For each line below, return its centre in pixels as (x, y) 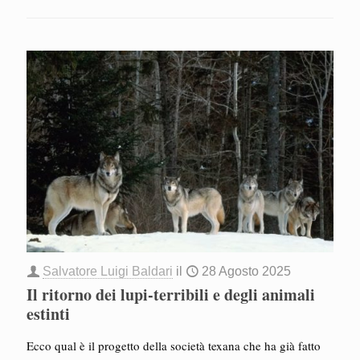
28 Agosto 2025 (246, 271)
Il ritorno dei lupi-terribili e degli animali (171, 294)
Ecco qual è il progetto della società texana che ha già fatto (174, 345)
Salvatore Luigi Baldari (108, 271)
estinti (48, 313)
